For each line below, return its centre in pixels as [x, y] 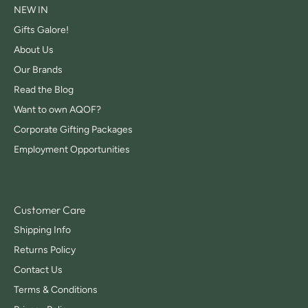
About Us [34, 49]
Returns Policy [45, 250]
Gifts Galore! [41, 30]
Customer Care [49, 209]
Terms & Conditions [56, 289]
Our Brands [38, 69]
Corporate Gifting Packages [73, 129]
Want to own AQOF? [57, 109]
